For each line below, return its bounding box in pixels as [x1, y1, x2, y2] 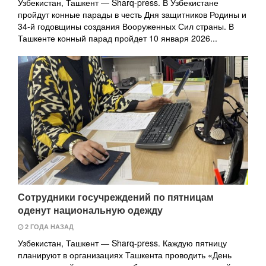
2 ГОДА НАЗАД [23, 222, 74, 232]
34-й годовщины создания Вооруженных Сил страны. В [18, 20, 234, 32]
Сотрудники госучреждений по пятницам [18, 190, 214, 204]
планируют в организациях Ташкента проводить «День [18, 249, 232, 261]
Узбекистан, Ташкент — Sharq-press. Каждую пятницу [18, 237, 227, 249]
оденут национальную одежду [18, 203, 163, 217]
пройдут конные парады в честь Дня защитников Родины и [18, 8, 246, 20]
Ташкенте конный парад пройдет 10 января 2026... [18, 31, 217, 44]
